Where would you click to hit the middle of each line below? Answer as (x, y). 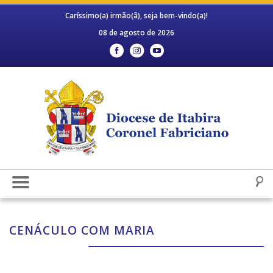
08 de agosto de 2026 (136, 33)
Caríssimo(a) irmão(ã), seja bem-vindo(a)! (136, 16)
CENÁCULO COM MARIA (82, 231)
